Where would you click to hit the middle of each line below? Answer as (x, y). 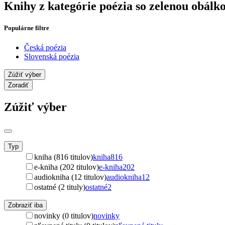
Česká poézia (45, 48)
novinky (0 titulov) (64, 216)
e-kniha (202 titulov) (67, 167)
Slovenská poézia (52, 57)
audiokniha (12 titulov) (70, 177)
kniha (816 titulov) (64, 157)
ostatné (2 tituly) (60, 187)
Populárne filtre (27, 28)
